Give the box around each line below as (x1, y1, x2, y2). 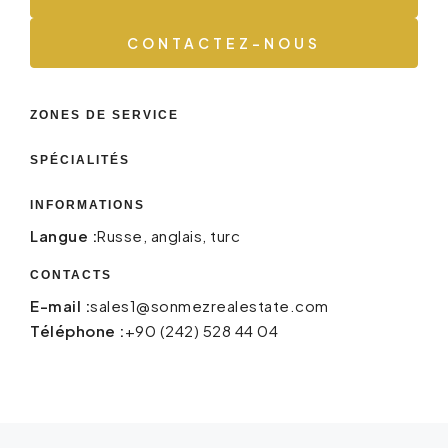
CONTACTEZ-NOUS (127, 34, 321, 53)
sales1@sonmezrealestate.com (90, 296, 329, 316)
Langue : (30, 226, 97, 246)
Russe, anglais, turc (97, 226, 240, 246)
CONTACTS (30, 268, 112, 283)
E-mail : (30, 296, 90, 316)
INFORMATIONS (30, 198, 145, 213)
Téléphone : (30, 321, 125, 341)
